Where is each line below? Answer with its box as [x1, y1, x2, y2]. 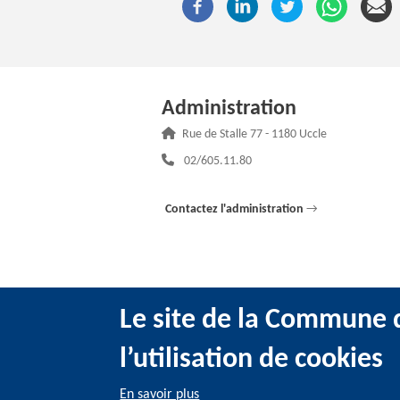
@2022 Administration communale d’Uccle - [154, 375, 386, 389]
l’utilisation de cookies [120, 346, 384, 374]
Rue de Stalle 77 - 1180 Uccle [182, 128, 327, 141]
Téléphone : [179, 149, 237, 162]
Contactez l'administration [165, 203, 306, 216]
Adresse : [181, 122, 227, 136]
